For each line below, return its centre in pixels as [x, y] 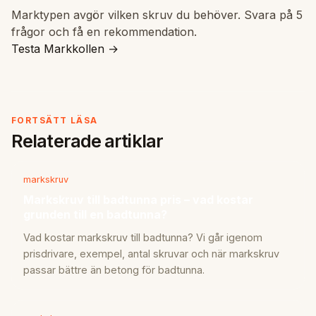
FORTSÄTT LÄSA [55, 121]
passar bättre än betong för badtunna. [114, 269]
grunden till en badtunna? [95, 215]
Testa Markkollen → [65, 49]
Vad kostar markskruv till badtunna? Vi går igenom [143, 237]
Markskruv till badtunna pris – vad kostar [138, 200]
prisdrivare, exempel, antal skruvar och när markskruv [151, 253]
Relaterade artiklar [87, 140]
